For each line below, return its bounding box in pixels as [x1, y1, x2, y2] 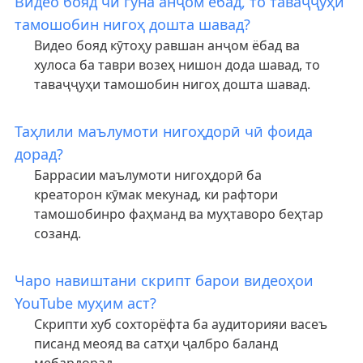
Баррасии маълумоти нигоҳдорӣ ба [33, 166, 262, 184]
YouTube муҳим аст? [14, 293, 156, 313]
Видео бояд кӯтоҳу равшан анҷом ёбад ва [33, 36, 300, 54]
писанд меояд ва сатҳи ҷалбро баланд [33, 335, 278, 352]
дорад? [14, 144, 63, 164]
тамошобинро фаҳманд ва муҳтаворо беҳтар [33, 205, 323, 223]
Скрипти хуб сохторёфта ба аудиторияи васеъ [33, 315, 327, 333]
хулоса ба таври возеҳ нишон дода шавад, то [33, 56, 320, 74]
